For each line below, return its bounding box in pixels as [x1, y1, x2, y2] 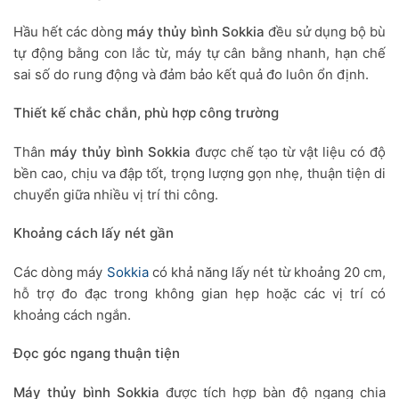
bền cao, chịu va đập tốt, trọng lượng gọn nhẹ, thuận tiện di [13, 164, 386, 182]
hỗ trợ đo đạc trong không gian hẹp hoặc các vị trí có [13, 284, 386, 302]
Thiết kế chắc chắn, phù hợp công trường [13, 104, 279, 122]
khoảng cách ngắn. [13, 305, 131, 323]
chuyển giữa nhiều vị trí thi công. [13, 185, 218, 203]
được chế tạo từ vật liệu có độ [191, 142, 386, 160]
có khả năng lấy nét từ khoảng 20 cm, [148, 263, 386, 281]
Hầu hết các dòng [13, 22, 126, 40]
